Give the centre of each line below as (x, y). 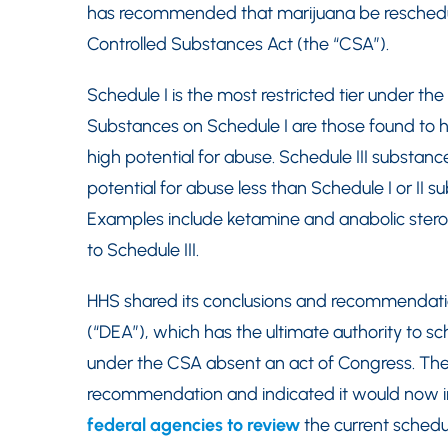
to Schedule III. (143, 250)
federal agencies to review (193, 425)
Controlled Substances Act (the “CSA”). (238, 44)
